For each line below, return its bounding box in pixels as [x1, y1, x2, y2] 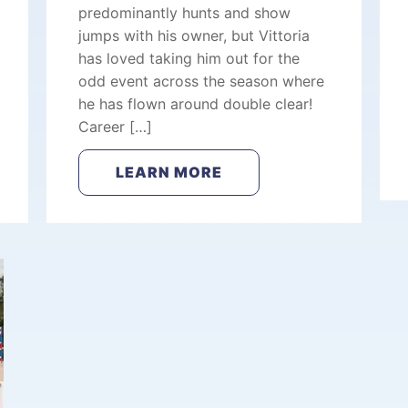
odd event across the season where [77, 72, 324, 90]
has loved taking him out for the [77, 49, 300, 67]
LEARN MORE [115, 163, 222, 181]
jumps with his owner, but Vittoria [77, 26, 310, 45]
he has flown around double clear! [77, 95, 312, 113]
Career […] [77, 117, 152, 136]
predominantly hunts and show [77, 4, 291, 22]
